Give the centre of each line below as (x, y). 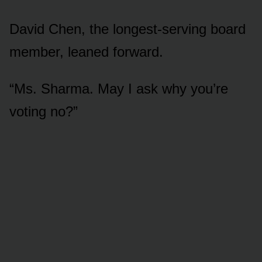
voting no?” (44, 111)
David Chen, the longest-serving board (127, 29)
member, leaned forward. (86, 51)
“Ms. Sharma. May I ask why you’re (119, 88)
